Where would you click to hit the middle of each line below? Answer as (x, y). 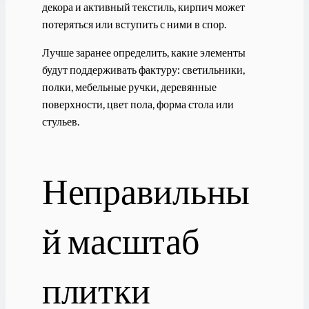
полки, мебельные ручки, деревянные (129, 87)
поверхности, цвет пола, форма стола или (138, 104)
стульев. (60, 121)
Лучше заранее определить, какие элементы (143, 52)
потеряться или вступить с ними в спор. (134, 23)
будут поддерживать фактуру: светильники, (143, 70)
